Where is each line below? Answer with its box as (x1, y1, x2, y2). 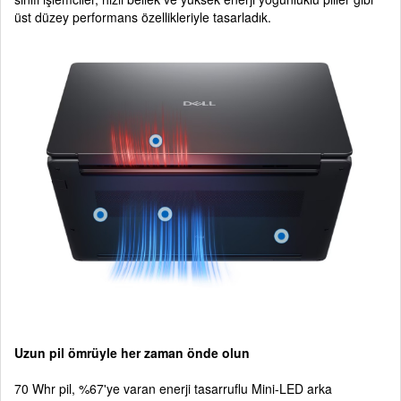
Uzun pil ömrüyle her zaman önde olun (14, 344, 250, 363)
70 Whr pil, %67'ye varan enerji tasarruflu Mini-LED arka (14, 380, 332, 398)
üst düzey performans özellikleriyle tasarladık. (14, 8, 271, 26)
